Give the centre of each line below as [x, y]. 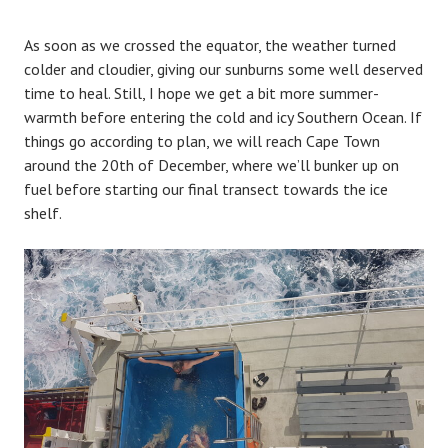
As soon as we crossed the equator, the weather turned [210, 44]
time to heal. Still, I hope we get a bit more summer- [201, 92]
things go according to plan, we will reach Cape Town [202, 140]
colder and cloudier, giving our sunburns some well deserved [223, 68]
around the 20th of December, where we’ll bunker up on [211, 164]
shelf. [43, 212]
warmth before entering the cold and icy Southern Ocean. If [223, 116]
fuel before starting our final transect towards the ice [206, 188]
